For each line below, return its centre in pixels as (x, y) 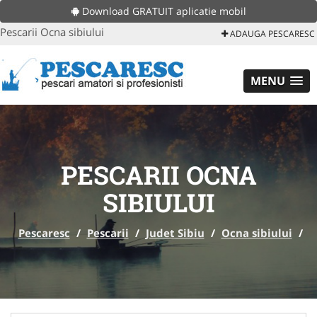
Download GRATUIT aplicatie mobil (162, 11)
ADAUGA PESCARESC (271, 34)
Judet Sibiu (175, 233)
